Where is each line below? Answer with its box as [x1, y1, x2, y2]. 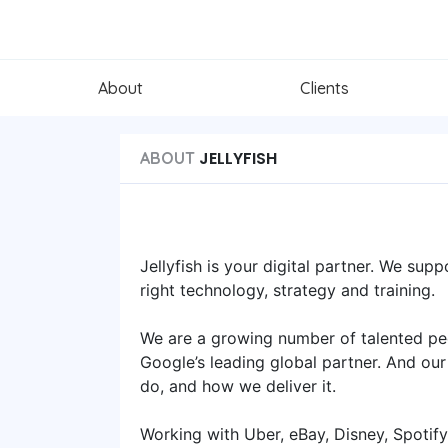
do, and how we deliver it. [140, 375, 336, 396]
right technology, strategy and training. [140, 279, 435, 300]
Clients [300, 77, 349, 98]
